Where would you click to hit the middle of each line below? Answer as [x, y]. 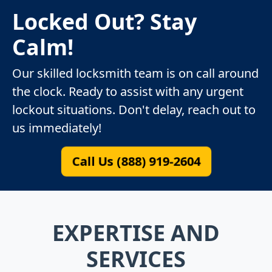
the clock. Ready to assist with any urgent [128, 91]
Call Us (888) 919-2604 [136, 161]
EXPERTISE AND [136, 233]
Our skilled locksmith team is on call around [135, 73]
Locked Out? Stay [104, 21]
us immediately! [57, 127]
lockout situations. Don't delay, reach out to [134, 109]
